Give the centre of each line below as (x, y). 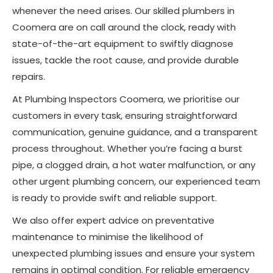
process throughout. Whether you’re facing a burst (127, 149)
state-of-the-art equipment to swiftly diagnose (123, 44)
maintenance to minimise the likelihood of (108, 237)
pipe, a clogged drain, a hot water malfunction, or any (134, 165)
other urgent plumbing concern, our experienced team (136, 182)
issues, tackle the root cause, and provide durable (126, 60)
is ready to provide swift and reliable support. (115, 198)
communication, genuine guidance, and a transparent (135, 132)
